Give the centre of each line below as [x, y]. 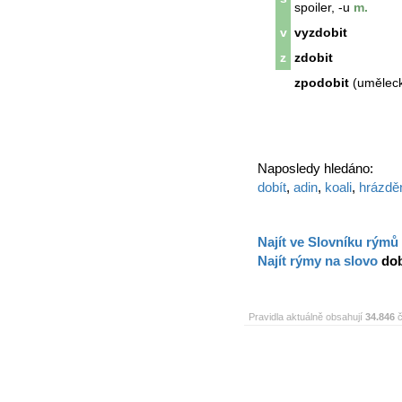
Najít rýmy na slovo [319, 261]
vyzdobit [321, 32]
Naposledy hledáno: [315, 168]
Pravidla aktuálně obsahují [307, 317]
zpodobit [322, 83]
